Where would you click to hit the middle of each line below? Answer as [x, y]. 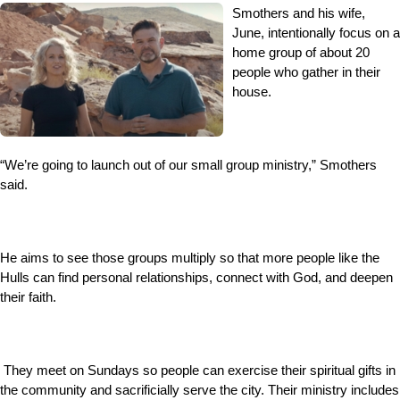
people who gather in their [306, 72]
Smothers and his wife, [299, 13]
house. [252, 92]
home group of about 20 [301, 53]
